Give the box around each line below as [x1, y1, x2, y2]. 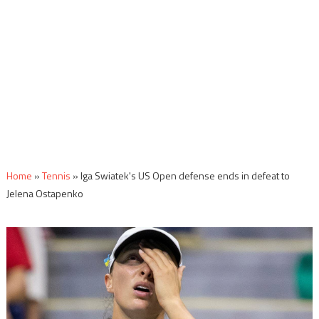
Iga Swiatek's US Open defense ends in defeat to [80, 168, 290, 183]
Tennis [41, 168, 70, 183]
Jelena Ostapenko [6, 186, 83, 201]
